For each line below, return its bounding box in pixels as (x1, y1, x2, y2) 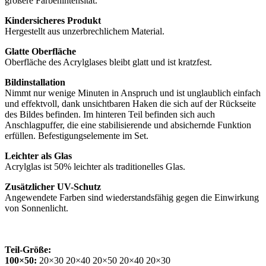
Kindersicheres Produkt (5, 15, 101, 26)
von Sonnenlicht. (5, 202, 68, 213)
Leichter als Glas (5, 150, 72, 161)
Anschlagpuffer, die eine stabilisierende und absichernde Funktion (5, 119, 251, 130)
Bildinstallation (5, 77, 65, 87)
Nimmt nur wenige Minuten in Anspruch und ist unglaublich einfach (5, 87, 261, 98)
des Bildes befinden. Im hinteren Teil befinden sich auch (5, 109, 215, 119)
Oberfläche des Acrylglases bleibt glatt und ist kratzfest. (5, 56, 212, 67)
